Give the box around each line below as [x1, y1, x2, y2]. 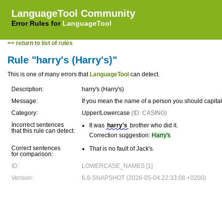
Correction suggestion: [89, 132, 152, 139]
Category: [11, 110, 38, 116]
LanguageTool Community [11, 8, 135, 19]
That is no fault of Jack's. [89, 145, 154, 152]
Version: [11, 174, 33, 181]
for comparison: [11, 151, 53, 158]
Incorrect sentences [11, 121, 64, 128]
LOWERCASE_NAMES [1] [82, 163, 153, 169]
